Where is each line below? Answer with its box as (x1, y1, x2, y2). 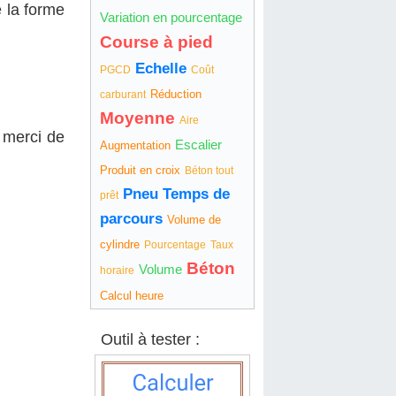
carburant (99, 88, 146, 102)
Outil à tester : (100, 331, 200, 349)
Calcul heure (99, 289, 164, 303)
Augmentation (99, 139, 171, 153)
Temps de (162, 186, 230, 203)
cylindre (99, 238, 140, 252)
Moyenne (99, 109, 175, 128)
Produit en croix (99, 164, 180, 178)
